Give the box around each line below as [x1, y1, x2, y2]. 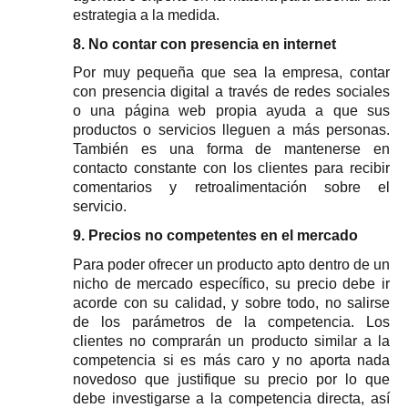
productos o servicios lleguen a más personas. [73, 122, 390, 138]
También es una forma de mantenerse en [73, 141, 390, 158]
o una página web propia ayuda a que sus [73, 103, 390, 119]
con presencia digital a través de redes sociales [73, 84, 390, 100]
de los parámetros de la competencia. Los [73, 313, 390, 330]
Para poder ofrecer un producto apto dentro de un [73, 256, 390, 272]
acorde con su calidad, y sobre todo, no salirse [73, 294, 390, 311]
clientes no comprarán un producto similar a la [73, 332, 390, 349]
